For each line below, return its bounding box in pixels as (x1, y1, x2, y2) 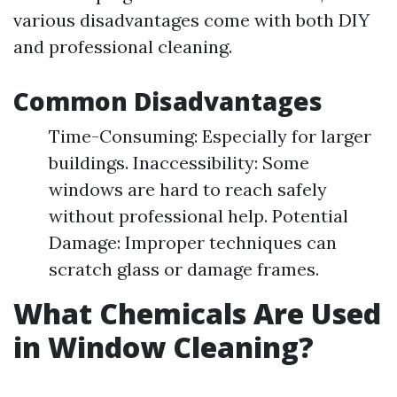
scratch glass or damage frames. (49, 258, 319, 280)
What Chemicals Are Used (13, 294, 381, 332)
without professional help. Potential (49, 205, 348, 227)
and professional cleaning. (13, 35, 232, 58)
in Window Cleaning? (13, 328, 314, 366)
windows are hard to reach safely (49, 178, 327, 200)
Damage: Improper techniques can (49, 231, 337, 253)
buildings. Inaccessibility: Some (49, 152, 309, 174)
